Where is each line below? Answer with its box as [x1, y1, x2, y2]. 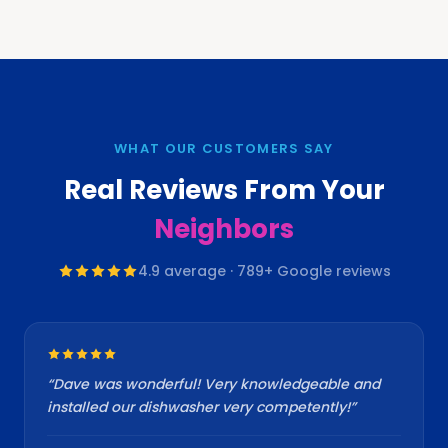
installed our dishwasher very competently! [47, 396, 350, 417]
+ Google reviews [263, 260, 391, 281]
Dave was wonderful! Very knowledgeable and [53, 373, 380, 394]
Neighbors [154, 210, 294, 247]
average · [159, 260, 237, 281]
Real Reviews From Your [63, 171, 385, 208]
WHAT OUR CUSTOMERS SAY [114, 138, 334, 158]
